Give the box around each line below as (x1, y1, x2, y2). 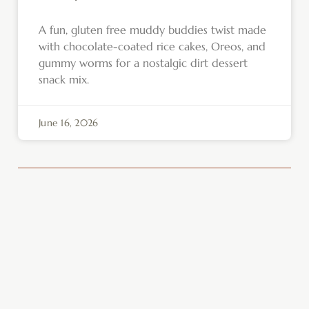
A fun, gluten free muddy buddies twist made (39, 23, 266, 37)
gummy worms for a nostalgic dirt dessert (39, 56, 248, 70)
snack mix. (39, 72, 89, 87)
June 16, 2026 (39, 117, 99, 130)
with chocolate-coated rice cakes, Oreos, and (39, 39, 266, 54)
